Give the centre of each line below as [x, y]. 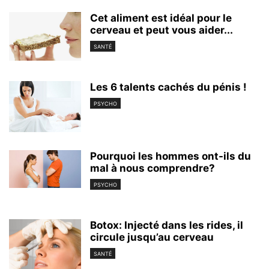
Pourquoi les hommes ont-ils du [171, 156]
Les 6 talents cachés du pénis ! [168, 87]
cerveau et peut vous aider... [162, 30]
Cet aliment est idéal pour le [161, 18]
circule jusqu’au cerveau [152, 237]
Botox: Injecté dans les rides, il [167, 225]
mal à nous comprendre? [153, 168]
